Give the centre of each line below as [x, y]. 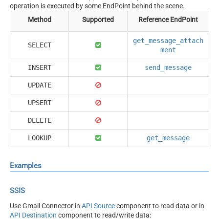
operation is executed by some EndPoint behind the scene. [97, 6]
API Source [98, 206]
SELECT [39, 45]
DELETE [39, 120]
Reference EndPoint [168, 19]
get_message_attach [168, 40]
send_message [168, 67]
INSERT [39, 67]
